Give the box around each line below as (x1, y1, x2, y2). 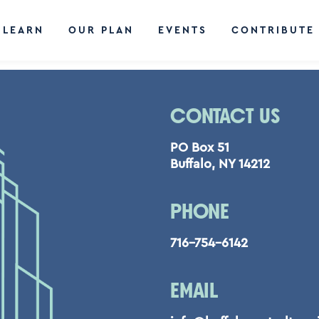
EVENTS (158, 25, 207, 36)
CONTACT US (170, 107, 280, 127)
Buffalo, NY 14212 (170, 157, 270, 170)
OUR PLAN (68, 25, 134, 36)
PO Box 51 (170, 141, 229, 154)
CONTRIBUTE (231, 25, 315, 36)
